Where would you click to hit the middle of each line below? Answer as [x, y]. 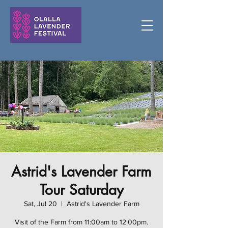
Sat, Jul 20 [40, 204]
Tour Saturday [81, 190]
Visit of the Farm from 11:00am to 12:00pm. [81, 222]
